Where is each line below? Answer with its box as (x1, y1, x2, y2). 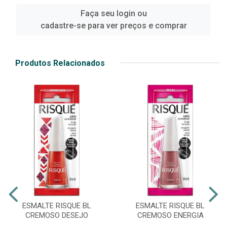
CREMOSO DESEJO (25, 210, 88, 220)
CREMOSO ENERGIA (137, 210, 204, 220)
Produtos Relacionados (15, 58, 105, 68)
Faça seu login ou (80, 8, 147, 18)
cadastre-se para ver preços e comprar (40, 20, 187, 30)
